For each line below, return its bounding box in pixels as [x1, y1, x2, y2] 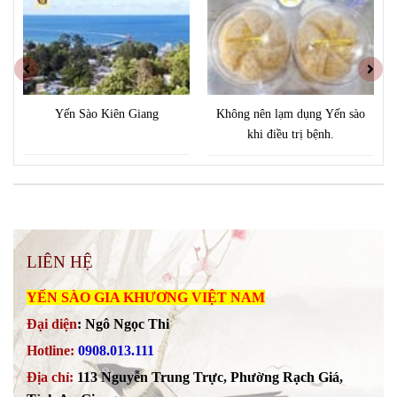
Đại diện [27, 315, 77, 331]
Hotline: [27, 342, 74, 358]
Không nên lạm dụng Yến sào [216, 105, 365, 121]
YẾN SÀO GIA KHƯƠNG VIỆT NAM [27, 289, 265, 305]
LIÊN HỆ [27, 252, 93, 271]
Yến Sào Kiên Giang [54, 105, 159, 121]
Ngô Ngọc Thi [85, 315, 169, 331]
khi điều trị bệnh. [247, 126, 334, 141]
